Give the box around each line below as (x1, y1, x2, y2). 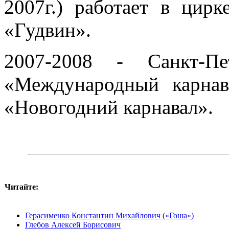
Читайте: (5, 182, 38, 192)
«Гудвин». (4, 19, 91, 41)
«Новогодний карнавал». (4, 96, 213, 119)
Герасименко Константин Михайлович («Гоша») (25, 211, 194, 220)
